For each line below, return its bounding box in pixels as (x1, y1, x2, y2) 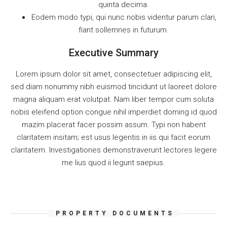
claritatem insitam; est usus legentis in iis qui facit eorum (17, 133, 210, 142)
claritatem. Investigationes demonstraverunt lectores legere (10, 145, 217, 155)
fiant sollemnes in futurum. (79, 25, 169, 34)
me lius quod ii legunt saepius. (62, 158, 165, 167)
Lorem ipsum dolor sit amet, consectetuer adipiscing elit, (15, 69, 212, 79)
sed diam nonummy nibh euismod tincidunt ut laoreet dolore (10, 82, 217, 91)
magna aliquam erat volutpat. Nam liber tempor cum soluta (13, 95, 214, 104)
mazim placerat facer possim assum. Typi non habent (21, 120, 206, 129)
